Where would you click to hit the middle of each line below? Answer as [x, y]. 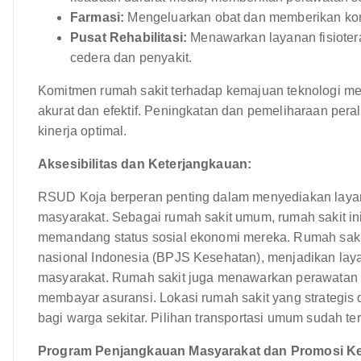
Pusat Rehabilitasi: [129, 37]
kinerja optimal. [83, 131]
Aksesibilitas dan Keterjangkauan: [145, 164]
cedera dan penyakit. [131, 57]
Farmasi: [98, 17]
